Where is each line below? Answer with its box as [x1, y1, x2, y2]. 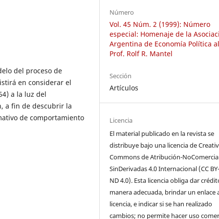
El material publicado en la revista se [109, 129, 215, 138]
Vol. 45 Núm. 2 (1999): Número [109, 19, 211, 29]
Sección [109, 71, 132, 80]
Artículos [109, 83, 139, 92]
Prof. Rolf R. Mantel [109, 48, 173, 58]
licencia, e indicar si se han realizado [109, 199, 213, 208]
